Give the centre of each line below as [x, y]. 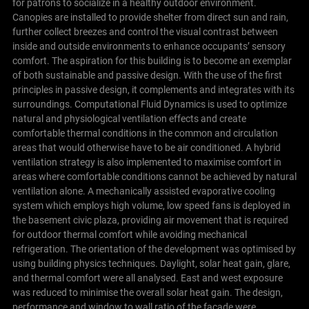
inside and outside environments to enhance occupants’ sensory [149, 46]
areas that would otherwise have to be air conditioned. [128, 147]
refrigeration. [40, 249]
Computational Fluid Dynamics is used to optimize [180, 104]
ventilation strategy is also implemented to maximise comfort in [147, 162]
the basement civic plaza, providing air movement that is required [150, 220]
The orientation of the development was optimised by [183, 249]
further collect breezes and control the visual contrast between [145, 31]
